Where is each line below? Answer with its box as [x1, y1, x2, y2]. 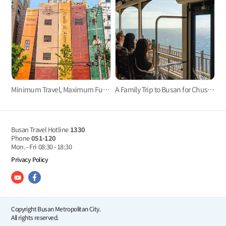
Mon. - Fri [11, 141, 37, 151]
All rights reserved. [11, 213, 59, 222]
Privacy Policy [11, 154, 48, 163]
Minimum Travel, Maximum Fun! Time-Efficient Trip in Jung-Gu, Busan [102, 84, 110, 95]
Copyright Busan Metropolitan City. [11, 204, 100, 213]
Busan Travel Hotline [11, 124, 69, 134]
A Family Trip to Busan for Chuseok [207, 84, 215, 95]
